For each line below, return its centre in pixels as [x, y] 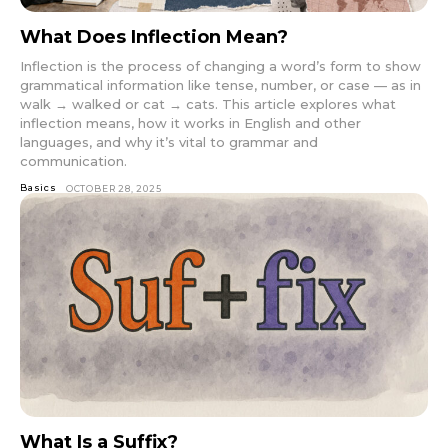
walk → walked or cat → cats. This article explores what [208, 103]
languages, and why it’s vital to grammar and [169, 141]
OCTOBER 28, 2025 [113, 188]
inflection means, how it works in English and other [190, 122]
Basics [38, 187]
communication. [73, 160]
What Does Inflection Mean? [154, 36]
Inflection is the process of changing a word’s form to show [220, 65]
